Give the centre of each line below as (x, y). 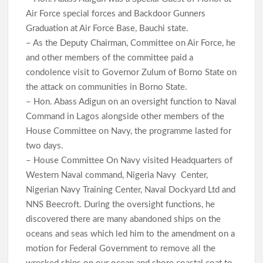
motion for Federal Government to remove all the (121, 249)
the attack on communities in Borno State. (108, 87)
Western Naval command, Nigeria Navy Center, (117, 176)
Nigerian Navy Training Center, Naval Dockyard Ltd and (131, 190)
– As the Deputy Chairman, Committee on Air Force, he (131, 43)
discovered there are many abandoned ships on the (124, 220)
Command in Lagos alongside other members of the (125, 117)
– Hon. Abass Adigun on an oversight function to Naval (131, 102)
